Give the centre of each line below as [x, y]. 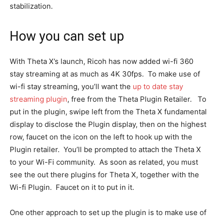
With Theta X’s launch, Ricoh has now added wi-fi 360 [101, 61]
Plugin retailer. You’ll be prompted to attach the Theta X [105, 149]
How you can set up [67, 36]
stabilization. [31, 6]
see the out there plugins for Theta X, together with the [104, 175]
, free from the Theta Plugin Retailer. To [137, 99]
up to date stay [158, 86]
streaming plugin [39, 99]
